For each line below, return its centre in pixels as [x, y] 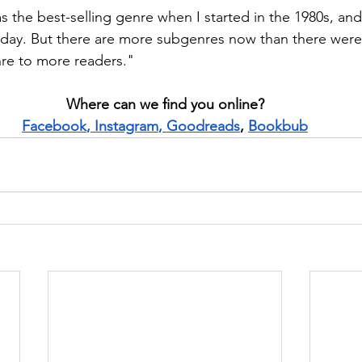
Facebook [54, 126]
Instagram [126, 126]
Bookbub [278, 126]
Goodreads [203, 126]
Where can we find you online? [165, 104]
